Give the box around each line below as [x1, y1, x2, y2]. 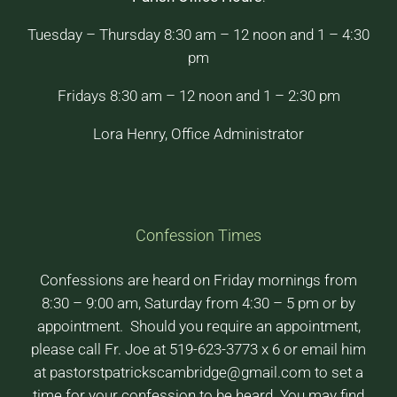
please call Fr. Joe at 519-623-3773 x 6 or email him [31, 339, 366, 358]
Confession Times [136, 225, 261, 245]
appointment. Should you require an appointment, [36, 316, 361, 335]
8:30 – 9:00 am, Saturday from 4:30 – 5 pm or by [42, 293, 355, 312]
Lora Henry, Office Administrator [93, 124, 304, 143]
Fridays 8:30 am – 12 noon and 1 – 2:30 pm [57, 86, 340, 105]
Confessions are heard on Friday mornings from [40, 270, 357, 289]
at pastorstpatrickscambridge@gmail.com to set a [34, 362, 363, 381]
